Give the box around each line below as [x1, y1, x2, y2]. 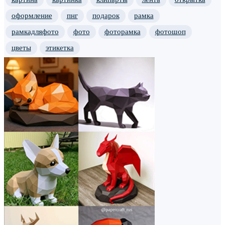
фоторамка [104, 27, 141, 36]
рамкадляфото [11, 27, 59, 36]
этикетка [45, 43, 74, 52]
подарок [92, 11, 120, 20]
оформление [11, 11, 52, 20]
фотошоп [155, 27, 186, 36]
